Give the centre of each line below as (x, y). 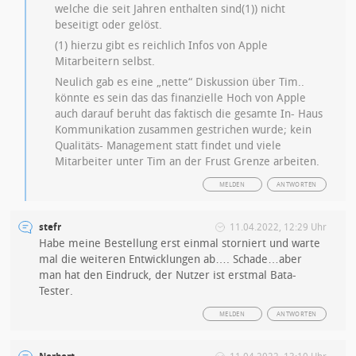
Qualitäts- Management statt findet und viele (168, 146)
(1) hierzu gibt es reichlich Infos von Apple (162, 46)
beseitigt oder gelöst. (109, 25)
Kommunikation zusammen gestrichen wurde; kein (184, 130)
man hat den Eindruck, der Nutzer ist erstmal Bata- (168, 276)
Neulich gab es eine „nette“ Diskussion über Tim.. (180, 83)
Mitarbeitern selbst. (105, 62)
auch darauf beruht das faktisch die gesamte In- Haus (189, 114)
